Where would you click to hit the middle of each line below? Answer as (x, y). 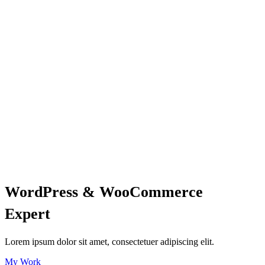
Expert (28, 214)
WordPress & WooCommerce (104, 192)
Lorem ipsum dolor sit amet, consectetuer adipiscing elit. (109, 241)
